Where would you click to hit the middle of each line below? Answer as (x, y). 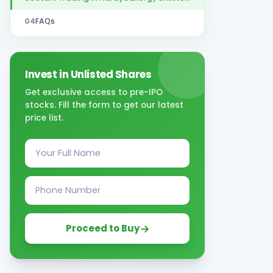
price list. (44, 118)
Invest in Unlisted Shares (88, 74)
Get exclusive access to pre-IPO (94, 92)
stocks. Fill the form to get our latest (104, 105)
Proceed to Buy (102, 228)
